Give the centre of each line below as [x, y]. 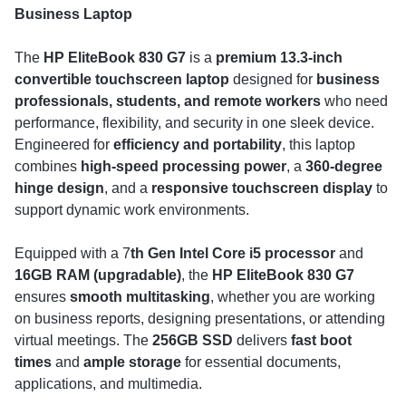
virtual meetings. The [83, 340]
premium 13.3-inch [279, 58]
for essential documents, [261, 362]
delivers [262, 340]
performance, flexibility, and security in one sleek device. [194, 123]
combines [48, 166]
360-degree [344, 166]
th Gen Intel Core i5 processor [233, 253]
